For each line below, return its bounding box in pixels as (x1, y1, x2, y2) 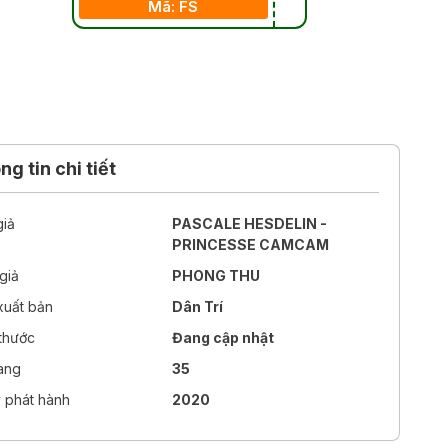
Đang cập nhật (172, 329, 275, 347)
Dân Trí (172, 298, 224, 316)
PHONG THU (172, 267, 261, 285)
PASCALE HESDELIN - (172, 215, 328, 233)
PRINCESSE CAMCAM (172, 236, 330, 254)
